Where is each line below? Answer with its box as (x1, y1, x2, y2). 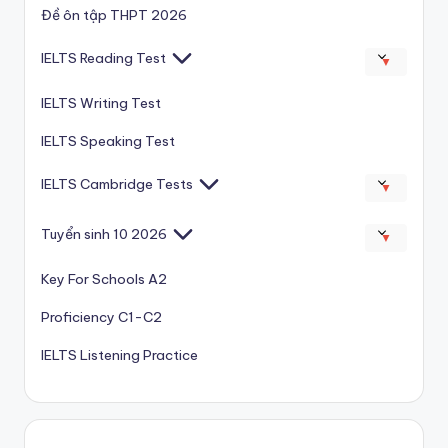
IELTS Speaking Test (41, 132, 175, 151)
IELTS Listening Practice (41, 346, 198, 365)
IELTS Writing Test (41, 94, 161, 113)
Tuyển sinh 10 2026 (41, 225, 167, 244)
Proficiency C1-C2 (41, 308, 162, 327)
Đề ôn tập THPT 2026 (41, 6, 187, 25)
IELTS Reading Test (41, 49, 166, 68)
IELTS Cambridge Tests (41, 175, 193, 194)
